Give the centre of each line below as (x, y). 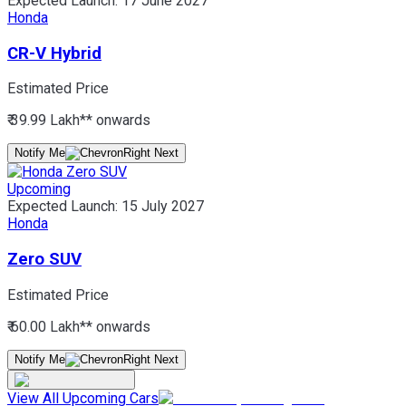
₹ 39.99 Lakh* (47, 121)
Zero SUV (44, 260)
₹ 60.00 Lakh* (47, 326)
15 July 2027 (163, 207)
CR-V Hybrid (54, 53)
